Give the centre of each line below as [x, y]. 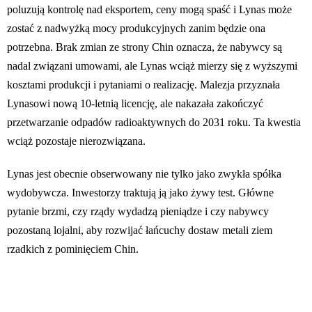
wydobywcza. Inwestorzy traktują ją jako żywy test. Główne [140, 193]
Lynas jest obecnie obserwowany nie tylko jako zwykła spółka [144, 174]
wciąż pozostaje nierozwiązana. [76, 141]
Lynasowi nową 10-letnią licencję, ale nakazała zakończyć [135, 104]
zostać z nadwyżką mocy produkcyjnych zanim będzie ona [136, 29]
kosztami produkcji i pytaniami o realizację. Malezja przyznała [143, 85]
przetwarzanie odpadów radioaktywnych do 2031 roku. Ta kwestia [154, 123]
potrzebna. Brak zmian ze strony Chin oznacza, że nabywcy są [145, 47]
